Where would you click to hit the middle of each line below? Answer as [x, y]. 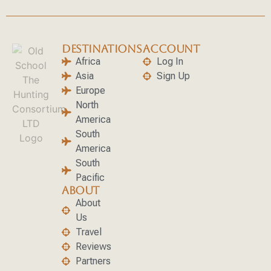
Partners [93, 261]
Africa [88, 61]
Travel [88, 232]
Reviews [93, 246]
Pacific [90, 177]
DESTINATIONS [102, 48]
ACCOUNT [171, 48]
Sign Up [173, 76]
